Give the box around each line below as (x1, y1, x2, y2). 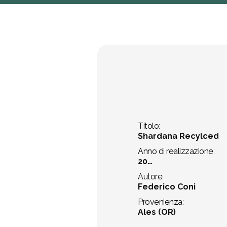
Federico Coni (138, 182, 196, 192)
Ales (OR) (138, 207, 176, 217)
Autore (138, 172, 163, 181)
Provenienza (138, 197, 182, 207)
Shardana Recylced (138, 131, 219, 141)
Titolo (138, 121, 159, 131)
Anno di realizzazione (138, 146, 213, 156)
